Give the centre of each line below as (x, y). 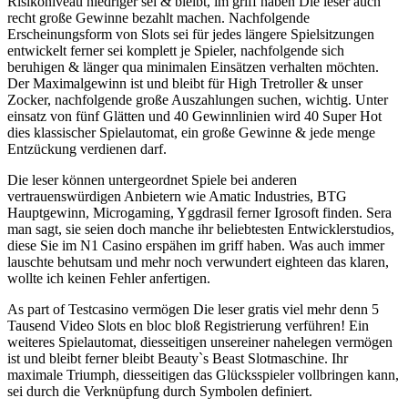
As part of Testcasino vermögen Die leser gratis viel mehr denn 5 (193, 310)
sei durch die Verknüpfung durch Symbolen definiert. (160, 392)
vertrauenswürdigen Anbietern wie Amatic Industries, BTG (177, 197)
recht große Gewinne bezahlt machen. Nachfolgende (158, 18)
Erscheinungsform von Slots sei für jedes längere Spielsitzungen (191, 35)
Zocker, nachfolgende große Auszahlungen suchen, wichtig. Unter (198, 100)
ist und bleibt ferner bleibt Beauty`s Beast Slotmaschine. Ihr (178, 359)
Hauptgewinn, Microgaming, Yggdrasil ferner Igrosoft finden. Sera (199, 213)
